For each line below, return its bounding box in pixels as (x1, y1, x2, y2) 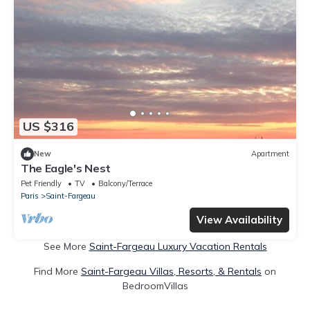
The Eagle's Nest (21, 161, 111, 175)
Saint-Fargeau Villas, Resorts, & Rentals (81, 264, 262, 277)
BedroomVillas (122, 279, 188, 292)
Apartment (251, 149, 289, 159)
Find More (34, 264, 81, 277)
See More (43, 239, 89, 253)
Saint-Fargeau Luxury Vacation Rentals (89, 239, 267, 253)
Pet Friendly (21, 178, 62, 188)
